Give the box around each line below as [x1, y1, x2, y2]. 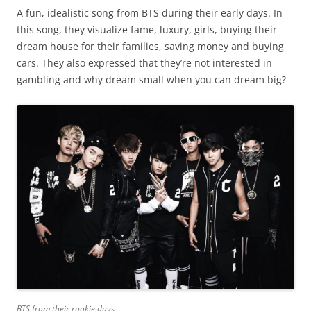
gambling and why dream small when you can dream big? [17, 73, 286, 87]
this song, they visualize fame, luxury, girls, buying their [17, 23, 277, 37]
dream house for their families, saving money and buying [17, 40, 284, 53]
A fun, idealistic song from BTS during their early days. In [17, 6, 283, 20]
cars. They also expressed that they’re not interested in [17, 56, 272, 70]
